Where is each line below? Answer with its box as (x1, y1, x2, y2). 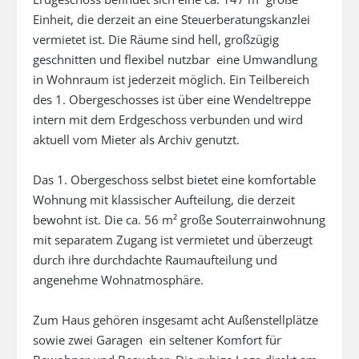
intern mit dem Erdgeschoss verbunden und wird (33, 111, 303, 128)
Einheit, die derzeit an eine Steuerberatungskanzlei (33, 11, 310, 28)
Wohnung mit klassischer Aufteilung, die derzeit (33, 192, 295, 208)
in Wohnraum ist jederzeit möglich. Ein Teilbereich (33, 71, 309, 88)
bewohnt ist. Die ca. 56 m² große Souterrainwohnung (33, 212, 325, 228)
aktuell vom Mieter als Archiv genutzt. (33, 131, 240, 148)
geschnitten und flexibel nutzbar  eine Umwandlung (33, 51, 317, 68)
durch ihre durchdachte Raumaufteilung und (33, 252, 277, 268)
